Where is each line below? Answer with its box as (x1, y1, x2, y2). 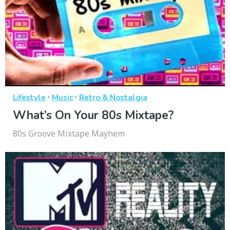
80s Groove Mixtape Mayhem (13, 127, 125, 139)
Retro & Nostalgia (79, 92, 147, 103)
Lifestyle (13, 92, 46, 103)
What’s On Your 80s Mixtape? (13, 107, 174, 123)
